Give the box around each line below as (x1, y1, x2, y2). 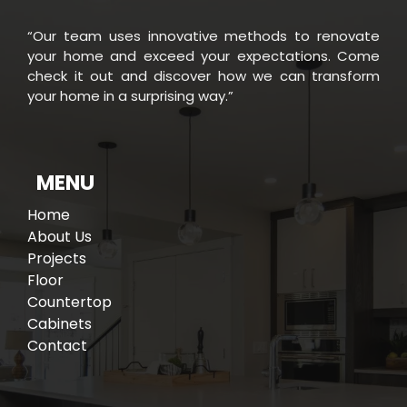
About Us (27, 226, 92, 248)
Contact (27, 335, 87, 357)
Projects (27, 248, 86, 270)
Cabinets (27, 313, 92, 335)
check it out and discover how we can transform (27, 66, 380, 86)
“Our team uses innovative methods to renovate (27, 26, 380, 46)
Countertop (27, 292, 112, 313)
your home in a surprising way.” (27, 86, 233, 106)
